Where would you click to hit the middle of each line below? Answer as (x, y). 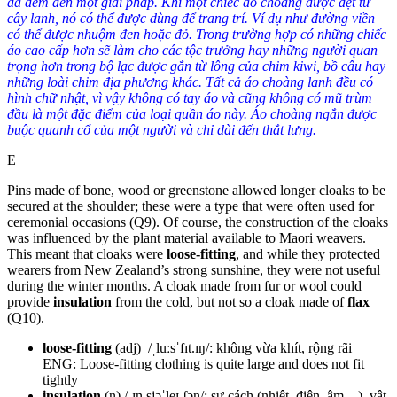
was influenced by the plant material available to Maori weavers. (187, 237)
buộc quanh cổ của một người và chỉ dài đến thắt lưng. (162, 129)
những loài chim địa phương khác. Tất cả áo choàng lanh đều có (190, 82)
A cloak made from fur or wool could (257, 285)
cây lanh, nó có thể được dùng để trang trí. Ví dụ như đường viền (191, 18)
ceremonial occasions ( (70, 222)
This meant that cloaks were (87, 253)
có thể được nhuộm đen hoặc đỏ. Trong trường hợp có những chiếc (197, 34)
